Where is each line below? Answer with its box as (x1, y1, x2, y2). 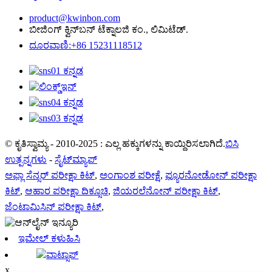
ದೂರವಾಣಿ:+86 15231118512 (29, 40, 142, 50)
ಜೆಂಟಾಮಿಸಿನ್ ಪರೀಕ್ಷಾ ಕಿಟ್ (5, 202, 101, 212)
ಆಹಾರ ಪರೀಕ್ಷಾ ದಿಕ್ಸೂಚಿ (25, 186, 108, 196)
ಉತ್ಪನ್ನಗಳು (5, 154, 47, 165)
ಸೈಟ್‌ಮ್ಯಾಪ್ (55, 154, 97, 165)
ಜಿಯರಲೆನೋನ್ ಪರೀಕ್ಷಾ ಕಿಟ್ (113, 186, 218, 196)
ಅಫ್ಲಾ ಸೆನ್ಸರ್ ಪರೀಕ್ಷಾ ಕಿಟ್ (5, 170, 95, 180)
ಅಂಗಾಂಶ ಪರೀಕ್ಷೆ (100, 170, 160, 180)
